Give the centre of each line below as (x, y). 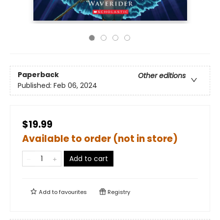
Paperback (38, 75)
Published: (36, 86)
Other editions (162, 76)
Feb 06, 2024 (75, 86)
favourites (73, 192)
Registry (118, 192)
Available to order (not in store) (100, 139)
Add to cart (89, 159)
